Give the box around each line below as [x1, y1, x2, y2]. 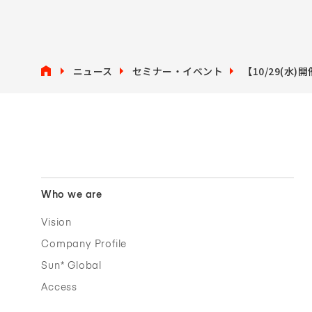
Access [41, 282, 77, 292]
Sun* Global [41, 260, 102, 271]
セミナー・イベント [132, 63, 224, 78]
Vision [41, 217, 72, 228]
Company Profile [41, 239, 127, 249]
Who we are [41, 189, 102, 200]
